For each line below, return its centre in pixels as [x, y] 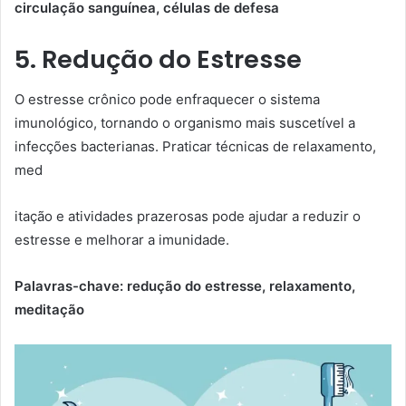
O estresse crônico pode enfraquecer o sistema [167, 99]
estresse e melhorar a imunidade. [122, 240]
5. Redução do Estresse [158, 59]
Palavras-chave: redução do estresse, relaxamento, [185, 286]
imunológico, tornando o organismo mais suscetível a [185, 123]
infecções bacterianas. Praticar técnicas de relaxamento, [195, 146]
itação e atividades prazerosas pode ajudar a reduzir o [188, 216]
